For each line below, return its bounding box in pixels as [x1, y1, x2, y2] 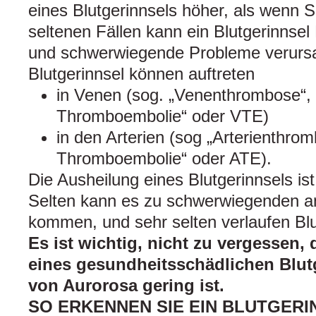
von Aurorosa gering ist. [28, 276, 224, 296]
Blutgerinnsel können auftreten [28, 64, 255, 84]
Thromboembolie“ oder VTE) [56, 107, 269, 126]
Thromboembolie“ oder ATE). [56, 149, 272, 169]
